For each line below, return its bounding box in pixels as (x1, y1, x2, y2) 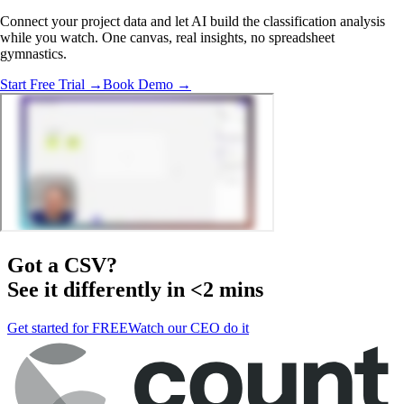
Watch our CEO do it (128, 319, 249, 335)
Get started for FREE (7, 319, 128, 335)
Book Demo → (103, 76, 191, 92)
